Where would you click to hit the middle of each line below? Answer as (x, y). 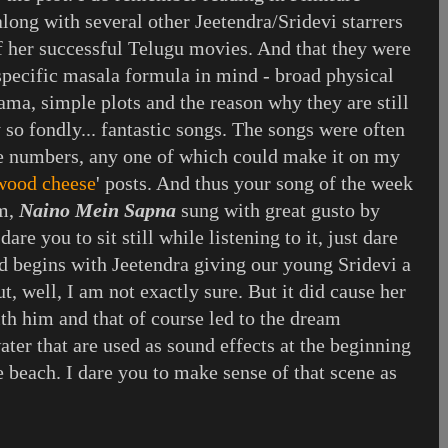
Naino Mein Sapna (97, 210)
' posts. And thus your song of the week (254, 183)
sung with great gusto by (278, 210)
